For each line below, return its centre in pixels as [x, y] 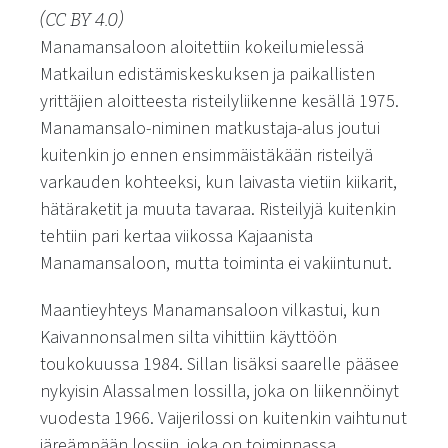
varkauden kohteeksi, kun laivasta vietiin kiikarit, [218, 182]
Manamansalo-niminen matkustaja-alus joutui [210, 128]
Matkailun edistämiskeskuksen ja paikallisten [207, 74]
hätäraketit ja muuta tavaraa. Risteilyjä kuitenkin [218, 209]
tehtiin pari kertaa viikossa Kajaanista [176, 236]
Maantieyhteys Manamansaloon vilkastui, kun [210, 310]
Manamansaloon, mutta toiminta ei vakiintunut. [216, 263]
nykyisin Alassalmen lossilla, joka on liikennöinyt [219, 391]
